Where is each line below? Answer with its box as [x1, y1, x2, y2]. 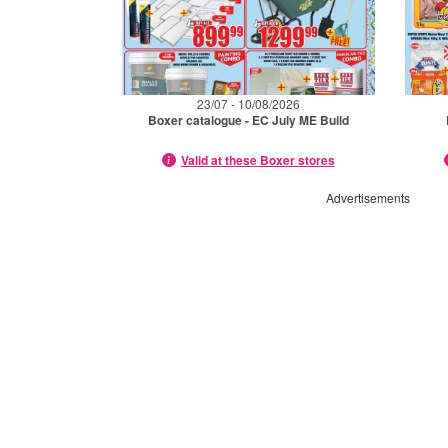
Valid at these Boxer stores [180, 150, 335, 169]
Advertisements [326, 188, 410, 206]
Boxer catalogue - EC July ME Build [147, 110, 349, 129]
